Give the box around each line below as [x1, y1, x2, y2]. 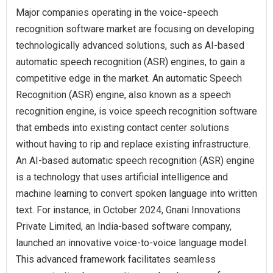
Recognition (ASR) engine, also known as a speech [16, 89, 231, 101]
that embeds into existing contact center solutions [16, 122, 229, 134]
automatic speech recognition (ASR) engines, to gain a [16, 56, 245, 68]
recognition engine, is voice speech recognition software [16, 105, 257, 118]
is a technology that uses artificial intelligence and [16, 171, 228, 183]
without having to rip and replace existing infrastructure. [16, 138, 250, 151]
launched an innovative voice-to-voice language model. [16, 237, 248, 249]
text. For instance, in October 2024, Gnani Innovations [16, 204, 241, 216]
